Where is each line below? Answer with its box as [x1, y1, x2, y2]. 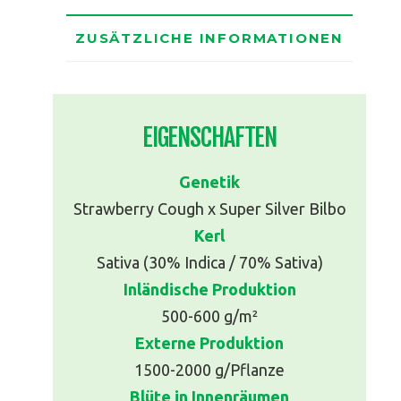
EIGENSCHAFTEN [141, 121, 277, 153]
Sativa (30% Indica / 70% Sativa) [96, 252, 323, 271]
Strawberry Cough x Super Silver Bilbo [73, 199, 346, 218]
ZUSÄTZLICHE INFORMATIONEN [75, 29, 344, 47]
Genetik [179, 172, 240, 191]
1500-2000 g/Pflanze [134, 360, 285, 379]
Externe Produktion [135, 333, 284, 352]
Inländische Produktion [123, 279, 296, 298]
